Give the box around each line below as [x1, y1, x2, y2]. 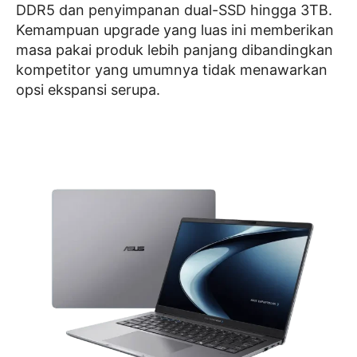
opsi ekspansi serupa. [16, 81, 160, 98]
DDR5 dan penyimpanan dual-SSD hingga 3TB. [16, 2, 332, 18]
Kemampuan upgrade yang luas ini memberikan [16, 22, 334, 38]
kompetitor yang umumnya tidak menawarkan [16, 61, 328, 78]
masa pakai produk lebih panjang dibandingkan [16, 41, 333, 58]
